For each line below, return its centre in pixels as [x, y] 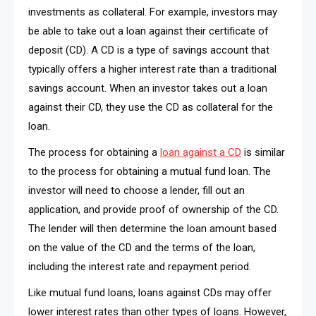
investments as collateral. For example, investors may [153, 12]
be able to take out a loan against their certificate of [148, 31]
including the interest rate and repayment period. [140, 266]
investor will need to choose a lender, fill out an [136, 190]
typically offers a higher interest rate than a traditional [152, 69]
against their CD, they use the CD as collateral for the [151, 107]
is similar [263, 152]
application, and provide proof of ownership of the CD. [153, 209]
